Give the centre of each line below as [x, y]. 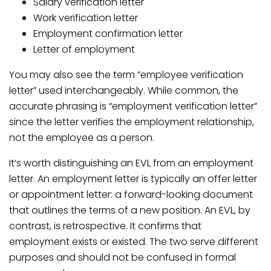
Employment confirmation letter [108, 34]
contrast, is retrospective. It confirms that [105, 226]
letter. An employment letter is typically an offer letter [133, 179]
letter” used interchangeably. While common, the [124, 90]
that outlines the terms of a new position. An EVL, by [130, 210]
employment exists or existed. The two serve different [134, 242]
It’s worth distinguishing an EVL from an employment [131, 163]
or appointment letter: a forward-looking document [131, 194]
